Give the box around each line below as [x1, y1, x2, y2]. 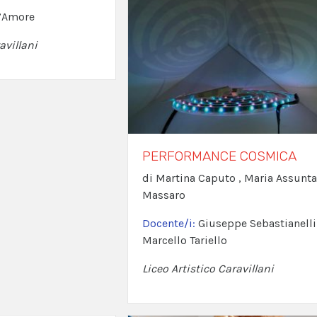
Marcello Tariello [142, 233, 227, 247]
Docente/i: [142, 216, 198, 230]
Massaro [142, 188, 185, 202]
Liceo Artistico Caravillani [142, 261, 274, 275]
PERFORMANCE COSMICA [142, 147, 296, 164]
